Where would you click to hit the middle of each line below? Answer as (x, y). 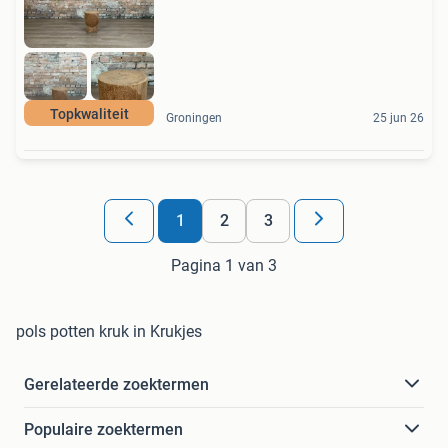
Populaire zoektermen (103, 429)
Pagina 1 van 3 (224, 265)
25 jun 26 (398, 117)
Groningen (194, 117)
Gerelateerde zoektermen (116, 384)
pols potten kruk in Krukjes (109, 331)
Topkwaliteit (89, 113)
